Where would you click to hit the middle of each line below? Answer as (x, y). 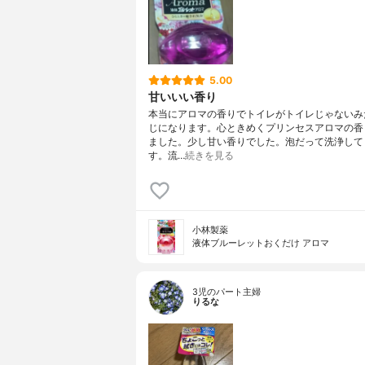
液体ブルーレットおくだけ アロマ (261, 244)
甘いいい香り (182, 96)
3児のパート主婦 (226, 292)
